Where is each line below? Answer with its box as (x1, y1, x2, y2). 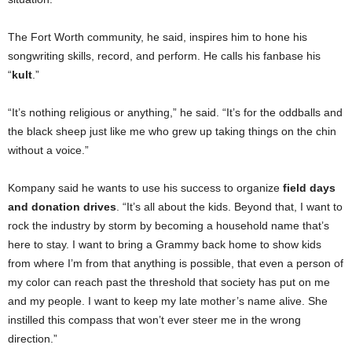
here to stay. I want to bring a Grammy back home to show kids (8, 237, 321, 251)
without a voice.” (8, 143, 89, 156)
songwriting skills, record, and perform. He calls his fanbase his (8, 49, 321, 62)
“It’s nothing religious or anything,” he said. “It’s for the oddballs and (8, 105, 343, 119)
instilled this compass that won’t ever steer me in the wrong (8, 313, 301, 326)
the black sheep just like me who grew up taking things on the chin (8, 124, 336, 137)
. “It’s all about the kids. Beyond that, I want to (116, 200, 343, 213)
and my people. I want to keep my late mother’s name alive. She (8, 294, 328, 307)
